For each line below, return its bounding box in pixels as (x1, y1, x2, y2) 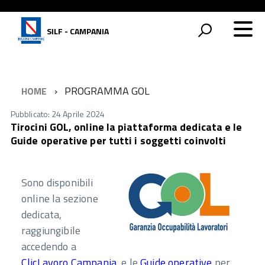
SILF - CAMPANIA (46, 25, 109, 38)
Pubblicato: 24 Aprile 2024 (11, 108, 105, 120)
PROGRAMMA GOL (64, 83, 150, 99)
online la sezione (21, 190, 98, 206)
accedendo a (21, 238, 76, 254)
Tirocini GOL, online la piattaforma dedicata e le (11, 119, 243, 135)
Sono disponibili (21, 174, 93, 190)
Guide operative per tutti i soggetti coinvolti (11, 132, 227, 148)
